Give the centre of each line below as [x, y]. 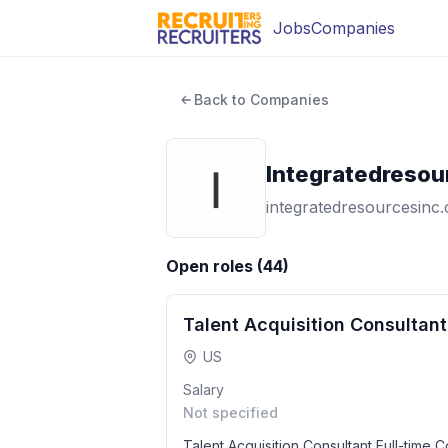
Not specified [230, 412]
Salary [203, 389]
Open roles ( [214, 266]
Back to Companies [261, 99]
